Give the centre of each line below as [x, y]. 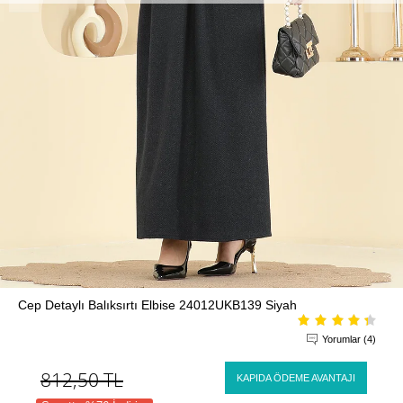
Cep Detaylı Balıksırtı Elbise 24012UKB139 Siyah [157, 305]
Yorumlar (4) [349, 339]
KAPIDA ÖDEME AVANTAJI [296, 378]
